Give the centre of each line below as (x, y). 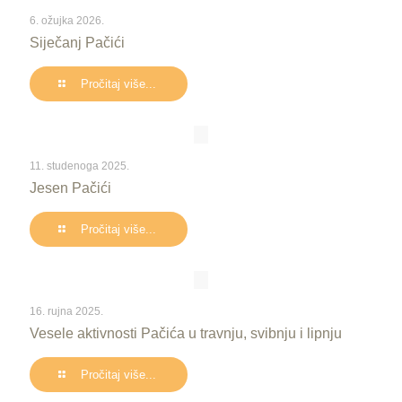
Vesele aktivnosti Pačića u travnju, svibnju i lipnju (186, 333)
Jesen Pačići (70, 188)
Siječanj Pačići (77, 43)
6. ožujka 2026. (67, 21)
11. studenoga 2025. (79, 166)
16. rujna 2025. (66, 311)
